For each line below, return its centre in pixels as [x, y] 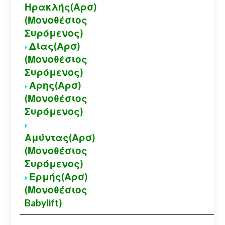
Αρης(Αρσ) [55, 85]
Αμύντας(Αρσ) [60, 138]
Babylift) [43, 203]
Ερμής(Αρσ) [58, 177]
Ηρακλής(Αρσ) [60, 7]
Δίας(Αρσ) [54, 46]
